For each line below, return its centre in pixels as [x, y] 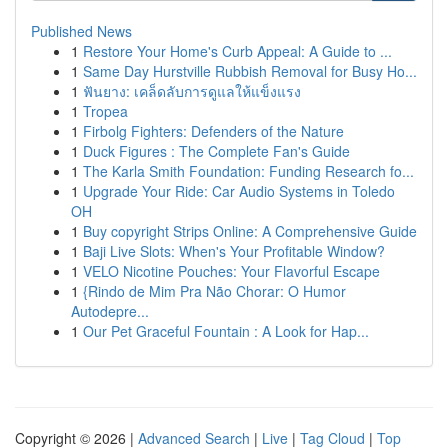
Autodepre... [110, 311]
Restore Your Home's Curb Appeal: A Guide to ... [237, 51]
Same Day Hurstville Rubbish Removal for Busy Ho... [250, 71]
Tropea [105, 111]
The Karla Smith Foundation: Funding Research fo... [248, 171]
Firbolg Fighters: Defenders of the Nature [213, 131]
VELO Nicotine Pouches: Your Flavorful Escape [231, 271]
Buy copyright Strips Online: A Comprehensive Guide [250, 231]
